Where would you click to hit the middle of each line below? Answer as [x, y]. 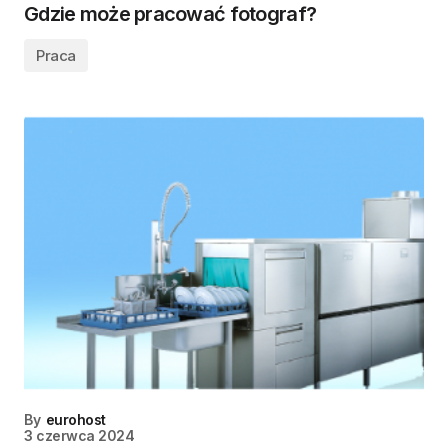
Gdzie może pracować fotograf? [170, 14]
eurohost [75, 419]
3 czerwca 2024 [79, 435]
